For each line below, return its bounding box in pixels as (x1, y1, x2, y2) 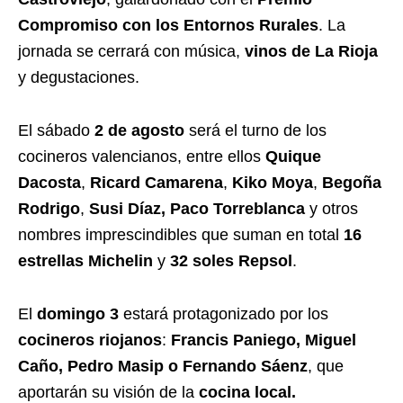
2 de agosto (90, 121, 184, 139)
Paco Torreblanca (170, 199, 305, 218)
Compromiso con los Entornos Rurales (18, 15, 318, 34)
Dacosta (18, 173, 81, 192)
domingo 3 (32, 304, 119, 323)
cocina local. (199, 382, 296, 401)
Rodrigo (18, 199, 80, 218)
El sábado (18, 121, 90, 139)
